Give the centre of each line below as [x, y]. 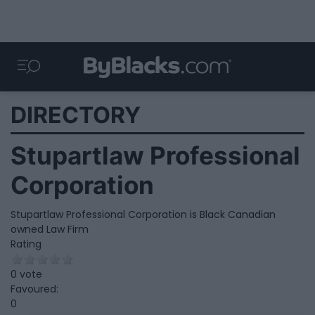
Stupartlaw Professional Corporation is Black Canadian [143, 214]
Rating [26, 244]
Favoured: [34, 289]
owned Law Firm [50, 229]
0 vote [26, 275]
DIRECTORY [76, 115]
